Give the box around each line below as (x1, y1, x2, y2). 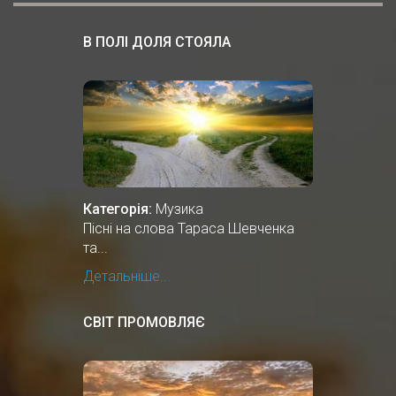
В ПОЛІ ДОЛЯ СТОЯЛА (83, 34, 231, 51)
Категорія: (83, 201, 152, 218)
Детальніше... (83, 268, 171, 286)
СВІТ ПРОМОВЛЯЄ (83, 314, 205, 331)
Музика (156, 201, 203, 218)
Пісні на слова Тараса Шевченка (83, 220, 294, 238)
